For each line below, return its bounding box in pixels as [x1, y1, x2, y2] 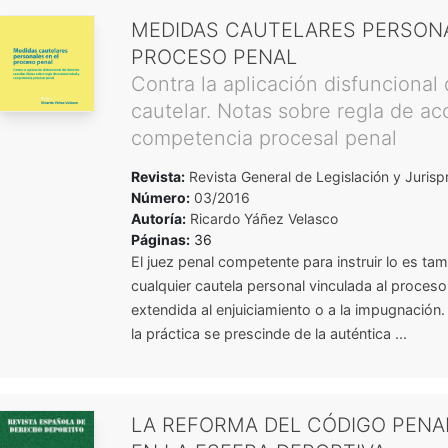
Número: [130, 188, 190, 206]
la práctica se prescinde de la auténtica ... [130, 324, 407, 342]
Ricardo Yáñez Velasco [189, 209, 338, 227]
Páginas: [130, 230, 190, 248]
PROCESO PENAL [130, 44, 297, 69]
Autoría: [130, 209, 186, 227]
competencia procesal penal [130, 125, 397, 150]
